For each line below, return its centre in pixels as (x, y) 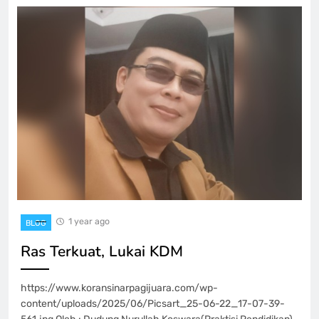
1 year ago (89, 221)
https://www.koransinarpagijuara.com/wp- (119, 288)
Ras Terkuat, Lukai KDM (102, 251)
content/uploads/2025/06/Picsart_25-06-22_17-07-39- (153, 303)
